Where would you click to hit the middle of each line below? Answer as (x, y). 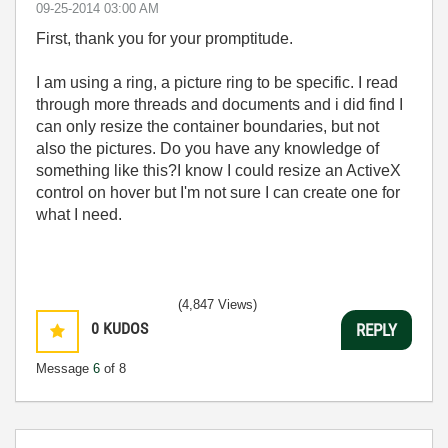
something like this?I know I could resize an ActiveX (218, 170)
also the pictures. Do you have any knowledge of (207, 148)
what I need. (81, 214)
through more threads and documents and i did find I (219, 104)
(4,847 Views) (217, 304)
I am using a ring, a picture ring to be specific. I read (217, 82)
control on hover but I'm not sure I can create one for (218, 192)
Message (64, 368)
